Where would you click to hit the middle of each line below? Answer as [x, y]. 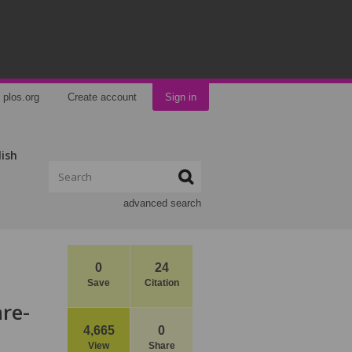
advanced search [162, 203]
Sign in [181, 97]
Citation [161, 283]
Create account [102, 97]
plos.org [21, 97]
